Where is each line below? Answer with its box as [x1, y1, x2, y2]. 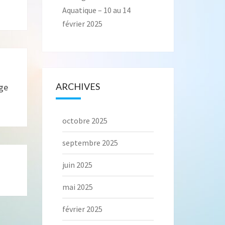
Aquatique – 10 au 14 [62, 5, 131, 16]
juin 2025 [62, 160, 92, 170]
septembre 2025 [62, 138, 118, 148]
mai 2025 [62, 182, 93, 192]
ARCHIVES [55, 81, 100, 92]
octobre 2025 [62, 116, 107, 126]
